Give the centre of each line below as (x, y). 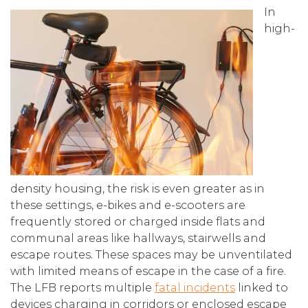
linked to (262, 288)
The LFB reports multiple (82, 288)
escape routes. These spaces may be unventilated (151, 255)
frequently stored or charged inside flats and (138, 222)
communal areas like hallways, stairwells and (138, 238)
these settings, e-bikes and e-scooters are (128, 205)
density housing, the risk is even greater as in (137, 189)
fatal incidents (195, 288)
